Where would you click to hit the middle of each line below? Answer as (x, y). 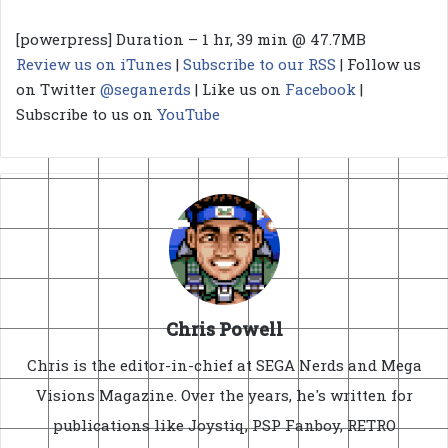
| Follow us (378, 63)
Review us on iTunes (94, 63)
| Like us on (238, 88)
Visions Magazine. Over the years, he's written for (224, 394)
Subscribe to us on (86, 113)
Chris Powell (224, 328)
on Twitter (58, 88)
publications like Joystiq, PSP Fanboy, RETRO (224, 424)
